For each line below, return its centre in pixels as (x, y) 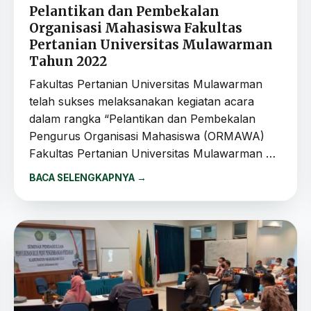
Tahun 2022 (68, 61)
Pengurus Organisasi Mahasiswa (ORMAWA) (147, 136)
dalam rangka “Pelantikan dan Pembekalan (143, 118)
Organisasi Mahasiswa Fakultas (136, 28)
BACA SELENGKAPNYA (83, 177)
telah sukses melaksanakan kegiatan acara (142, 101)
